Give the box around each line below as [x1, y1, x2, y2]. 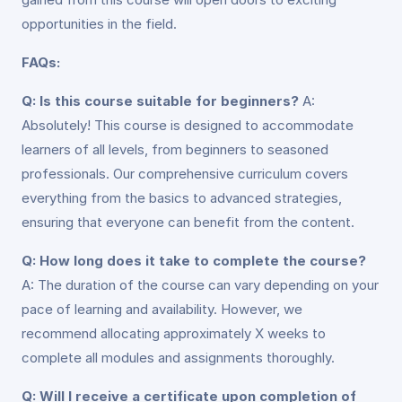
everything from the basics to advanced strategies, [22, 189, 342, 206]
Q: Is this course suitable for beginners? [22, 92, 299, 109]
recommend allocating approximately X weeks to [22, 325, 326, 342]
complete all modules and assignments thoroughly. [22, 349, 335, 366]
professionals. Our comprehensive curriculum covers [22, 165, 348, 182]
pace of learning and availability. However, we [22, 301, 302, 318]
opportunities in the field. [22, 15, 177, 32]
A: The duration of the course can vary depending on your [22, 276, 379, 293]
